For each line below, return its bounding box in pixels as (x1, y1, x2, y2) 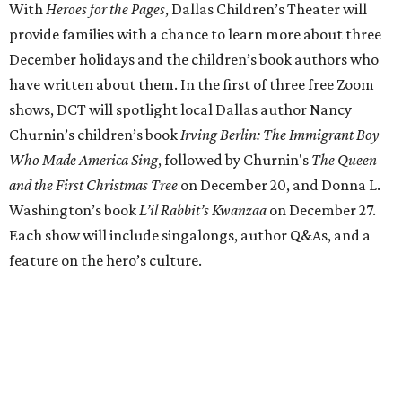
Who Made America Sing (9, 151, 158, 170)
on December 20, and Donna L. (178, 176, 380, 195)
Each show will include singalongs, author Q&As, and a (9, 226, 371, 245)
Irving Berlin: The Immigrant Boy (180, 126, 380, 144)
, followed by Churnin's (158, 151, 311, 170)
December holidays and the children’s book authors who (9, 50, 379, 69)
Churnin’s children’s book (9, 126, 180, 144)
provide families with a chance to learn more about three (9, 25, 381, 44)
